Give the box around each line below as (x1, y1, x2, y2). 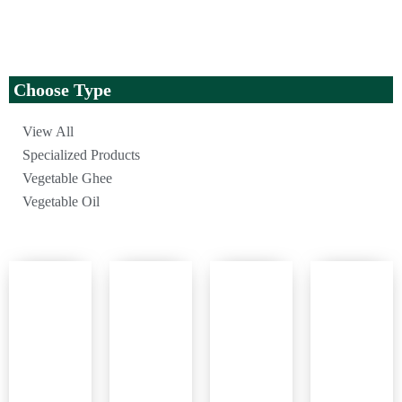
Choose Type (13, 80, 111, 100)
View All (22, 124, 74, 140)
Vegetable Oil (22, 194, 100, 210)
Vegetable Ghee (22, 170, 112, 187)
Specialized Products (22, 147, 140, 163)
